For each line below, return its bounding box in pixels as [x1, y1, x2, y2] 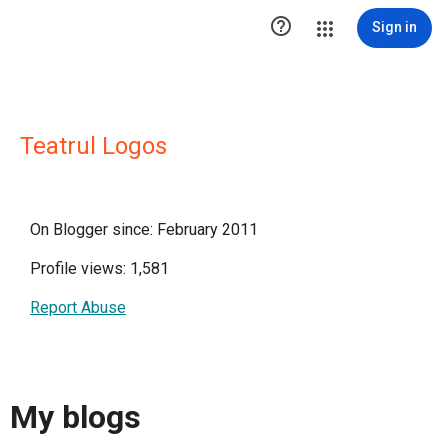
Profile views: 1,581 [30, 259, 169, 278]
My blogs [10, 398, 141, 437]
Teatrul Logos [20, 132, 167, 160]
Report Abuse [30, 298, 126, 317]
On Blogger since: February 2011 [30, 220, 258, 239]
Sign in [372, 19, 417, 35]
